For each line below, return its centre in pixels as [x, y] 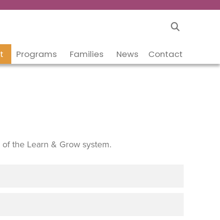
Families [87, 54]
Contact [166, 54]
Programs [37, 54]
